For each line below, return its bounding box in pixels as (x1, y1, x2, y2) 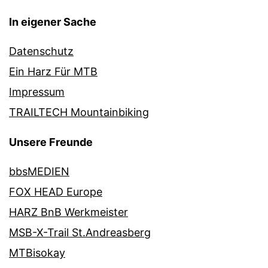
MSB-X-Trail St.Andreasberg (9, 226, 151, 239)
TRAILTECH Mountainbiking (9, 106, 149, 119)
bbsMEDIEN (9, 165, 69, 178)
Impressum (9, 86, 65, 99)
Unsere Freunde (9, 136, 93, 149)
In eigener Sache (9, 16, 96, 29)
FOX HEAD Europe (9, 185, 102, 199)
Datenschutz (9, 45, 74, 58)
